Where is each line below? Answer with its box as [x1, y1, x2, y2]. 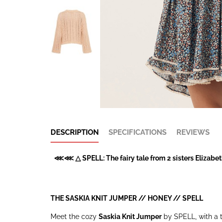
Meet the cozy [51, 213, 99, 221]
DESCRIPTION [51, 128, 99, 137]
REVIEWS [176, 128, 210, 137]
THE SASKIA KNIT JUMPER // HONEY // [51, 194, 182, 202]
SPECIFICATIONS [109, 128, 166, 137]
